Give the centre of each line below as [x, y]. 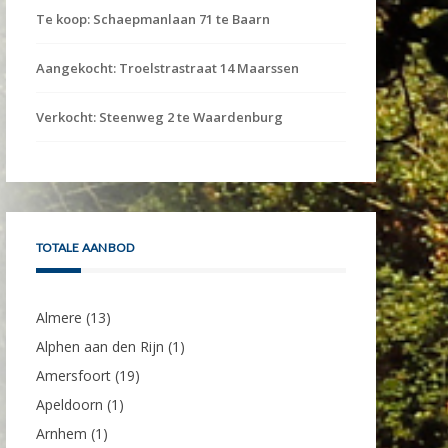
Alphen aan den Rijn [100, 346]
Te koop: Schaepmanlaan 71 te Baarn [153, 18]
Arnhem [61, 433]
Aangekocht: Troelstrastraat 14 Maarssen [167, 67]
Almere [59, 317]
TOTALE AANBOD [85, 247]
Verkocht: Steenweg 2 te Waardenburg [159, 116]
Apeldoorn [69, 404]
